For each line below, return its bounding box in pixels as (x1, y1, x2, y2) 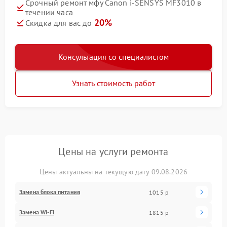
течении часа (25, 7, 73, 17)
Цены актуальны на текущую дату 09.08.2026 (39, 167, 188, 176)
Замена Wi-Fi (19, 208, 54, 216)
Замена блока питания (19, 188, 80, 196)
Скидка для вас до (25, 18, 94, 28)
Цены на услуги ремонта (58, 145, 169, 158)
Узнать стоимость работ (72, 78, 155, 88)
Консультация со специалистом (58, 52, 169, 62)
